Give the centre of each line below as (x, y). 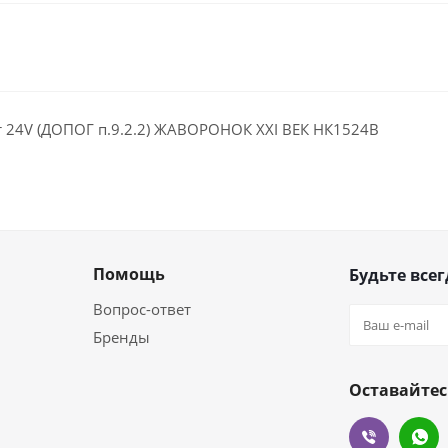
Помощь (129, 274)
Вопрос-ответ (142, 309)
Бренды (121, 337)
